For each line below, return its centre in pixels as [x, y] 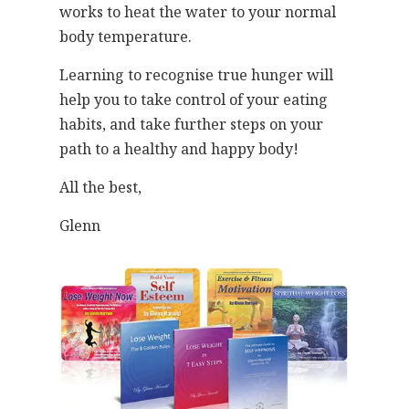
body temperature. [126, 37]
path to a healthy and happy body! [179, 149]
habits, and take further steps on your [191, 125]
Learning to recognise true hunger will [196, 75]
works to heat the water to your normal [198, 12]
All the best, [100, 188]
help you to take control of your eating [194, 100]
